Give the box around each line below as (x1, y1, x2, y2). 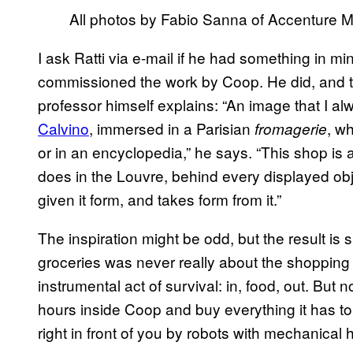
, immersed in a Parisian (89, 117, 255, 139)
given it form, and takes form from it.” (38, 188, 281, 210)
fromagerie (255, 117, 327, 139)
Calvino (38, 117, 89, 139)
